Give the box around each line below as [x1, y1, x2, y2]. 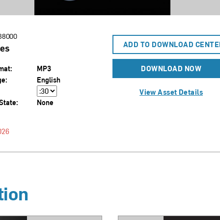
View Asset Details [139, 87, 203, 97]
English [37, 75, 61, 84]
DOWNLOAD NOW [141, 64, 202, 73]
